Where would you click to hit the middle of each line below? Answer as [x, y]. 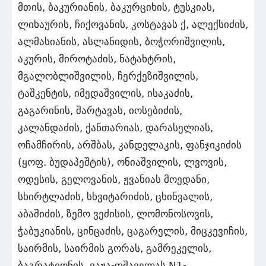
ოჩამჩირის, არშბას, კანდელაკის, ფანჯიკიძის [130, 145]
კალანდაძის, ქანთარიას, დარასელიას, [115, 127]
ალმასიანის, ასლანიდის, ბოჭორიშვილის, [121, 41]
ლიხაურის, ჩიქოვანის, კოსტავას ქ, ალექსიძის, [133, 24]
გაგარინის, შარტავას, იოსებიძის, [100, 110]
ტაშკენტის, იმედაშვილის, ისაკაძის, [105, 93]
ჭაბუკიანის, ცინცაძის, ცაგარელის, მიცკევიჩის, [133, 231]
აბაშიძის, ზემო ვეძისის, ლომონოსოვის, [115, 213]
